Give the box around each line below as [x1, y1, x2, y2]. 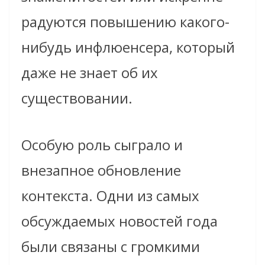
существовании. [21, 88, 132, 108]
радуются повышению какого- [21, 11, 230, 31]
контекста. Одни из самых [21, 185, 199, 205]
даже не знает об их [21, 62, 158, 82]
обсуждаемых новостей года [21, 211, 218, 231]
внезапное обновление [21, 160, 181, 180]
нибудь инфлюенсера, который [21, 37, 235, 57]
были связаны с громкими [21, 236, 200, 256]
